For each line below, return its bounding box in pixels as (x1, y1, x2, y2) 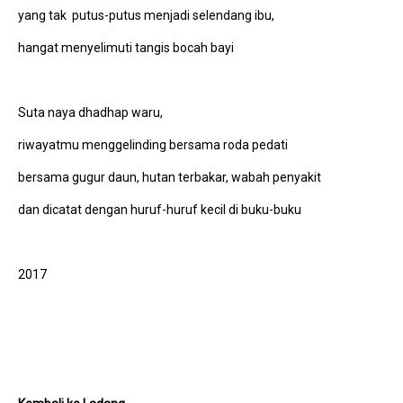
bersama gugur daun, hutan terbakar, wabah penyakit (18, 169, 321, 184)
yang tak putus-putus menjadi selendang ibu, (18, 7, 274, 22)
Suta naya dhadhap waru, (18, 104, 163, 120)
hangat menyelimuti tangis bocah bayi (18, 40, 234, 55)
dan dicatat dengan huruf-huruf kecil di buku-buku (18, 201, 301, 217)
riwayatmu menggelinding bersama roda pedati (18, 137, 288, 152)
